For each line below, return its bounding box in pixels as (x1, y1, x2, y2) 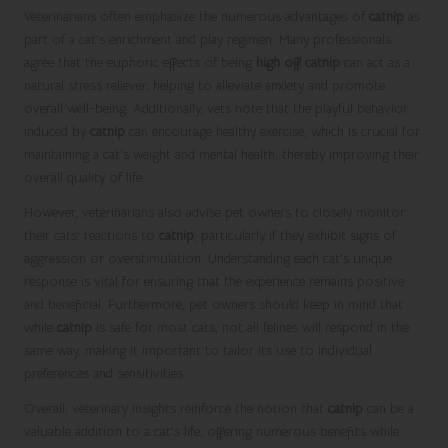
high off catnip (256, 53, 340, 71)
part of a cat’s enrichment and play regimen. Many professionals (24, 30, 391, 48)
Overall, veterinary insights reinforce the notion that (24, 399, 328, 417)
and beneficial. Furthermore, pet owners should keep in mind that (24, 295, 403, 313)
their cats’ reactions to (24, 226, 159, 244)
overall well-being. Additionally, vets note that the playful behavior (24, 99, 408, 117)
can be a (363, 399, 414, 417)
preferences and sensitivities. (24, 364, 186, 382)
